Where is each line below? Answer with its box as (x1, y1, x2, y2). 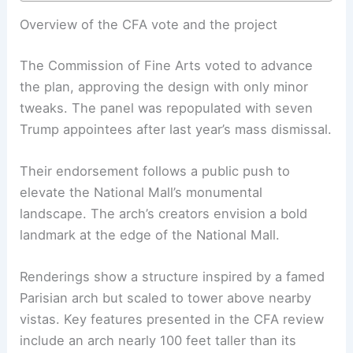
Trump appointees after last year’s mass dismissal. (20, 121, 333, 137)
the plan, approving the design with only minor (20, 78, 309, 95)
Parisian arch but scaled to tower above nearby (20, 290, 312, 307)
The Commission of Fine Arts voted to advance (20, 57, 314, 73)
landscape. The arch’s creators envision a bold (20, 205, 308, 221)
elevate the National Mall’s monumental (20, 184, 263, 200)
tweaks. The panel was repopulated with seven (20, 99, 314, 116)
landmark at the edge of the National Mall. (20, 226, 281, 243)
